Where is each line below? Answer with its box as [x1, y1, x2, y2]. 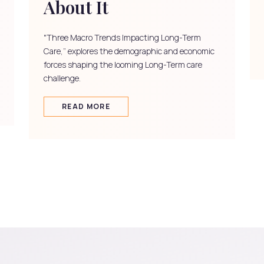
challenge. [44, 72, 81, 84]
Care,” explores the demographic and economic [44, 45, 214, 57]
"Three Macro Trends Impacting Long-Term [44, 32, 201, 44]
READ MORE [62, 101, 110, 112]
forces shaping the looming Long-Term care [44, 59, 202, 71]
